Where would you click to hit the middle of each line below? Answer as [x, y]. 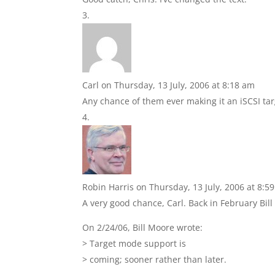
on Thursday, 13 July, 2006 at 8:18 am [178, 85]
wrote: [190, 227]
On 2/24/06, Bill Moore [130, 227]
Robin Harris [108, 187]
